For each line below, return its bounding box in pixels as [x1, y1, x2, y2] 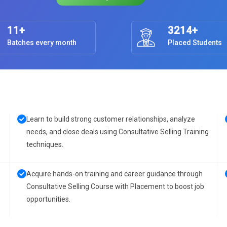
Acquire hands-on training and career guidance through [26, 170, 203, 178]
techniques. [26, 140, 63, 148]
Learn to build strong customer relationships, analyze [26, 115, 195, 123]
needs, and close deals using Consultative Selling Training [26, 128, 209, 136]
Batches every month [7, 39, 77, 47]
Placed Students [168, 39, 222, 47]
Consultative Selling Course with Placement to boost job [26, 182, 204, 191]
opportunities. [26, 195, 70, 203]
